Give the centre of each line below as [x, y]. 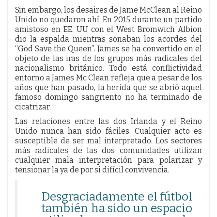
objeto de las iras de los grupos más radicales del [108, 58]
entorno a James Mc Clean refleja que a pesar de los [108, 77]
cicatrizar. [33, 107]
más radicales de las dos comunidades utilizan [108, 150]
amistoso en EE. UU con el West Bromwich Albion [108, 29]
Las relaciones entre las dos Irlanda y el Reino [108, 121]
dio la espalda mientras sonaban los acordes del [108, 39]
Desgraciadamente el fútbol [117, 196]
